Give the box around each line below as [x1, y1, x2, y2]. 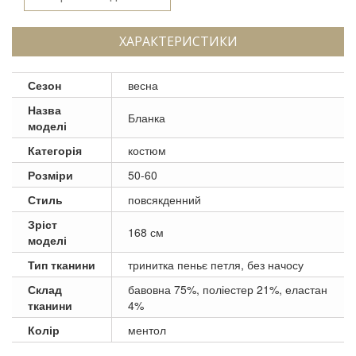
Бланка [128, 109, 165, 126]
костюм [128, 141, 166, 158]
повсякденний [128, 191, 201, 207]
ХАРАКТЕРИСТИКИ [118, 32, 238, 50]
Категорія [28, 141, 82, 158]
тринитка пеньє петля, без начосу [128, 256, 304, 273]
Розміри [28, 166, 73, 183]
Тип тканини [28, 256, 95, 273]
